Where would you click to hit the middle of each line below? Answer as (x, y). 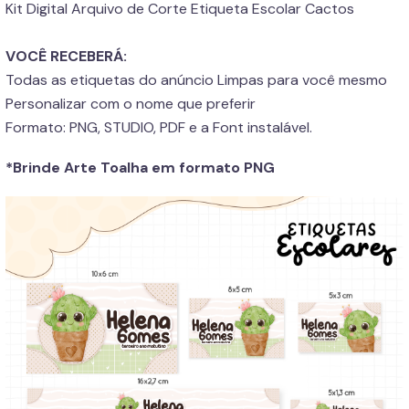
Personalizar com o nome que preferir (131, 104)
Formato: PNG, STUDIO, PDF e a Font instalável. (159, 127)
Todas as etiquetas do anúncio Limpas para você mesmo (196, 80)
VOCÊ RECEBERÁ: (66, 56)
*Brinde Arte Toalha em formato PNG (140, 168)
